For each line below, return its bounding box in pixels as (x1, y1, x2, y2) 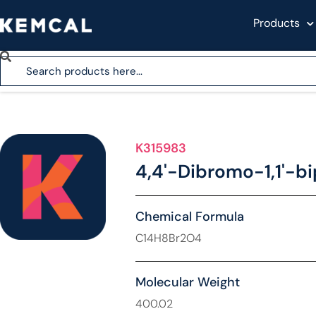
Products (253, 16, 300, 30)
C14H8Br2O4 (135, 231, 202, 245)
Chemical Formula (135, 208, 244, 225)
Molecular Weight (135, 274, 240, 291)
